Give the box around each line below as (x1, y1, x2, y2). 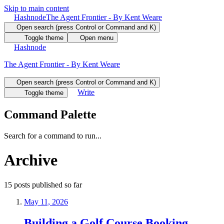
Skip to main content (4, 4, 69, 12)
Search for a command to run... (4, 131, 101, 140)
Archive (4, 151, 57, 169)
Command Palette (4, 107, 96, 121)
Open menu (79, 34, 113, 41)
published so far (30, 180, 82, 189)
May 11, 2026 (24, 197, 68, 206)
